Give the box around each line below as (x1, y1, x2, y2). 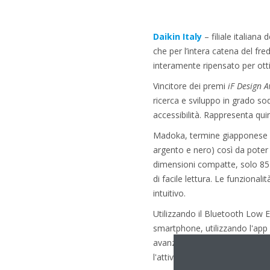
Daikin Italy (152, 31, 202, 42)
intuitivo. (152, 187, 186, 199)
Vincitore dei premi (152, 80, 228, 92)
